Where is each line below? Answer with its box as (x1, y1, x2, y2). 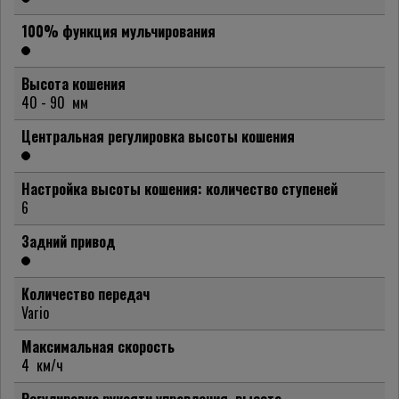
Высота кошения (21, 73, 126, 95)
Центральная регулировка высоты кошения (21, 126, 295, 148)
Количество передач (21, 283, 150, 305)
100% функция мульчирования (21, 20, 216, 43)
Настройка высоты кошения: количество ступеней (21, 178, 338, 200)
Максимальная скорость (21, 336, 175, 358)
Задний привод (21, 231, 115, 253)
